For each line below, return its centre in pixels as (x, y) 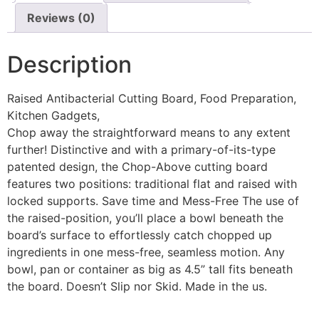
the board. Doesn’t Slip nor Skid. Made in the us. (137, 287)
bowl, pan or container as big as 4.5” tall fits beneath (150, 270)
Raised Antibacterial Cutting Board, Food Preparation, (152, 99)
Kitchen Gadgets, (53, 116)
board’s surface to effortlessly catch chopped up (140, 235)
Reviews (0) (61, 18)
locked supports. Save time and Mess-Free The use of (153, 201)
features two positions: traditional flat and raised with (152, 184)
